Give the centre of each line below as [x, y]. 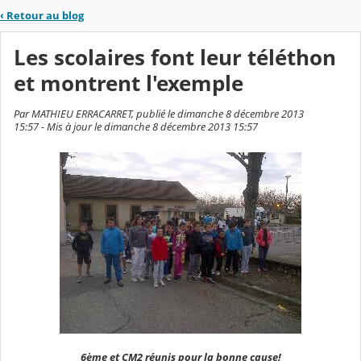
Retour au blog [45, 15]
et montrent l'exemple [129, 84]
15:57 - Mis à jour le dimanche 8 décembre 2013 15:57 [136, 127]
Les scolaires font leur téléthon [175, 58]
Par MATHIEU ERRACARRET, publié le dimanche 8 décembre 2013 [159, 114]
